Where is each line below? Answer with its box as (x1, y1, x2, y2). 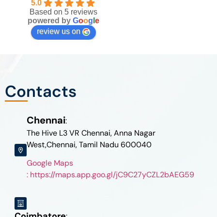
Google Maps (26, 158, 73, 169)
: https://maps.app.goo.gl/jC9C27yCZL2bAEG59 (26, 170, 194, 180)
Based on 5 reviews (30, 8, 97, 16)
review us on (37, 27, 80, 36)
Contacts (5, 81, 77, 102)
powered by (28, 16, 73, 25)
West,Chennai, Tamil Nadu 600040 (26, 139, 152, 150)
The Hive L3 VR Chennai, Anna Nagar (26, 127, 155, 138)
